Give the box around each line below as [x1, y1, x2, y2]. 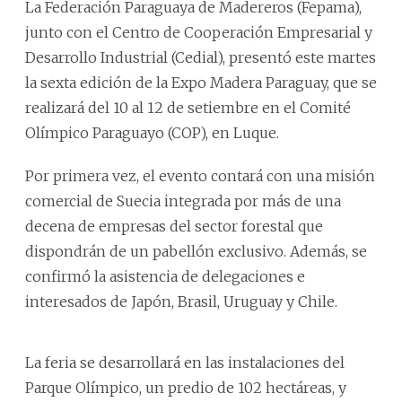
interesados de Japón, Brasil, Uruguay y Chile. [25, 292, 337, 310]
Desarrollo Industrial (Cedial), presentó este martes [25, 48, 376, 66]
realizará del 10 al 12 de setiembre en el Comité [25, 98, 351, 117]
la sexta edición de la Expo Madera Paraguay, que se [25, 73, 377, 92]
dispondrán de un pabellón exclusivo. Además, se [25, 241, 367, 260]
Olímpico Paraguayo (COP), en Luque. [25, 123, 279, 142]
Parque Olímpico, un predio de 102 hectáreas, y [25, 378, 346, 397]
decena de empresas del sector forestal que [25, 216, 323, 235]
